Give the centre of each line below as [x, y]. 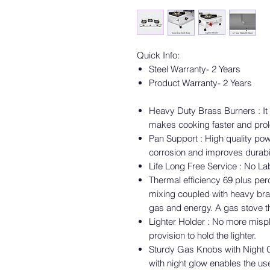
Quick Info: [158, 55]
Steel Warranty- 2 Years [195, 69]
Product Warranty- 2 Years [200, 83]
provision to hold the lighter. [204, 235]
